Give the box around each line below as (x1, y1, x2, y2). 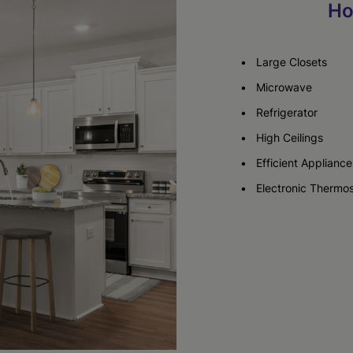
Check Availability (121, 41, 219, 56)
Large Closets (256, 55, 327, 69)
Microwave (256, 80, 312, 94)
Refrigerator (256, 106, 318, 119)
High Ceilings (256, 131, 323, 144)
